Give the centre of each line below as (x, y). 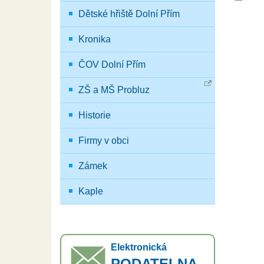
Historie (94, 115)
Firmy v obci (103, 141)
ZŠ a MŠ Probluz (114, 90)
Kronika (94, 39)
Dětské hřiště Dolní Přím (129, 14)
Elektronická (139, 247)
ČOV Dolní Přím (112, 65)
